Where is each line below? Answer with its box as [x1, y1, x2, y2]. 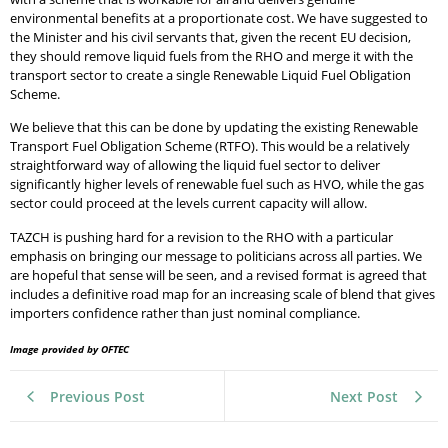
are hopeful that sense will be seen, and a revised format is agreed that [10, 265, 427, 284]
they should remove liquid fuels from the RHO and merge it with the [10, 46, 413, 65]
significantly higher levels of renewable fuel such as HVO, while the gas [10, 175, 424, 194]
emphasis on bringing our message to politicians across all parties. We [10, 246, 422, 265]
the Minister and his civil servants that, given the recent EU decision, [10, 27, 411, 46]
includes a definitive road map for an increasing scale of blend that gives [10, 284, 435, 303]
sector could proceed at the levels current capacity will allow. [10, 194, 367, 213]
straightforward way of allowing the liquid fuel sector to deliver [10, 156, 380, 175]
